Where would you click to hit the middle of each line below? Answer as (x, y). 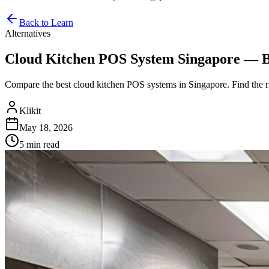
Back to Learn (46, 23)
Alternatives (28, 33)
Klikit (30, 110)
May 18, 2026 (46, 127)
